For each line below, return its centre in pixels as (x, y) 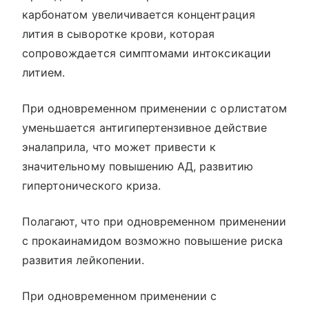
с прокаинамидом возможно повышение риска (152, 241)
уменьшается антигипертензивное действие (144, 128)
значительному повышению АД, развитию (138, 167)
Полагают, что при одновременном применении (154, 222)
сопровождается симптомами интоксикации (147, 53)
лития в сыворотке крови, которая (119, 34)
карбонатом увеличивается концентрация (139, 15)
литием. (44, 73)
